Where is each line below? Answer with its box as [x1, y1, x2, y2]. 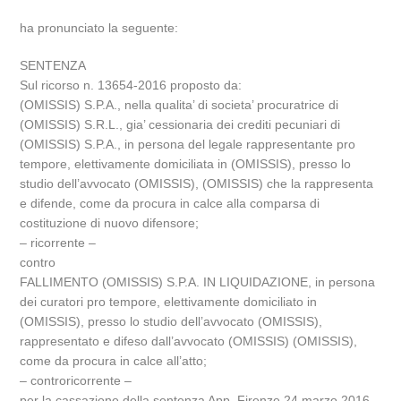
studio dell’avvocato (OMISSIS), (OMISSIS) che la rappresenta [20, 176, 374, 191]
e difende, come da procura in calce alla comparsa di [20, 196, 320, 210]
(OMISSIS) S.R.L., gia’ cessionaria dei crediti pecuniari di [20, 117, 341, 132]
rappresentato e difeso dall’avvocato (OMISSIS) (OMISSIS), [20, 334, 358, 348]
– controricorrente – [20, 373, 132, 388]
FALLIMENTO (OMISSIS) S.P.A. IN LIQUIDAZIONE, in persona [20, 275, 376, 289]
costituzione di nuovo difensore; [20, 216, 200, 230]
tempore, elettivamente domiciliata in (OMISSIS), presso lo [20, 157, 352, 171]
